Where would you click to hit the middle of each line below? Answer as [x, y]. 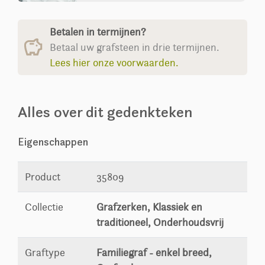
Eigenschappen [53, 142]
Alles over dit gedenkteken [105, 112]
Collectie [44, 207]
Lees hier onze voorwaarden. [114, 63]
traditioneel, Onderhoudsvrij [160, 223]
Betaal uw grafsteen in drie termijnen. [135, 48]
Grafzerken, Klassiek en [149, 207]
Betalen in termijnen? [99, 32]
